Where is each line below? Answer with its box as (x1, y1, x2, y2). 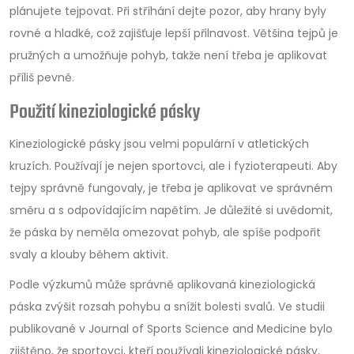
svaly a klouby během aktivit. (9, 247, 168, 262)
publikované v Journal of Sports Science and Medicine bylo (9, 321, 333, 337)
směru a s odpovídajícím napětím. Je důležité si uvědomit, (9, 202, 333, 218)
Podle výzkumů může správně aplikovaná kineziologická (9, 277, 315, 292)
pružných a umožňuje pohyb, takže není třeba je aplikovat (9, 47, 327, 63)
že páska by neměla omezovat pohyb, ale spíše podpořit (9, 224, 321, 240)
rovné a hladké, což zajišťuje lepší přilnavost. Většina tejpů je (9, 25, 338, 41)
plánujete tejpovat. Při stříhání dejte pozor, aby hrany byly (9, 3, 326, 19)
